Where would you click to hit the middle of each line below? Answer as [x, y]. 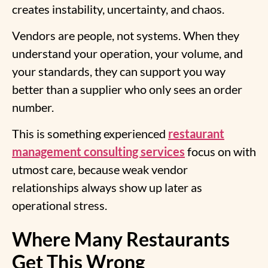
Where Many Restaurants [121, 239]
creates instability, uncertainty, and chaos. [118, 9]
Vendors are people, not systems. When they [126, 36]
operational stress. [60, 205]
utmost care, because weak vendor [100, 170]
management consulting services [98, 152]
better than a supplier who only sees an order [127, 89]
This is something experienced [90, 134]
